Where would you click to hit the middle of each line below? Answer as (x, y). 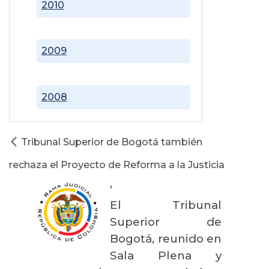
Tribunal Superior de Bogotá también (112, 142)
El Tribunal (166, 205)
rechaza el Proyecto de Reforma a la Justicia (117, 165)
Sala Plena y (166, 255)
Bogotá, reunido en (166, 238)
